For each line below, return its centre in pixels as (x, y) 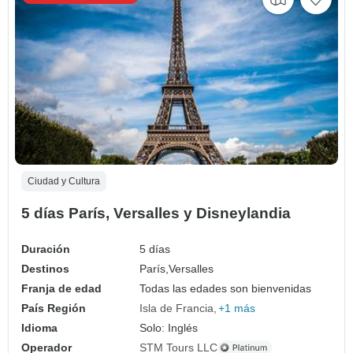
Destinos (45, 268)
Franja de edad (61, 288)
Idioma (39, 327)
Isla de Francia (177, 308)
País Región (54, 308)
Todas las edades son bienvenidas (226, 288)
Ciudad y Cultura (64, 181)
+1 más (237, 308)
